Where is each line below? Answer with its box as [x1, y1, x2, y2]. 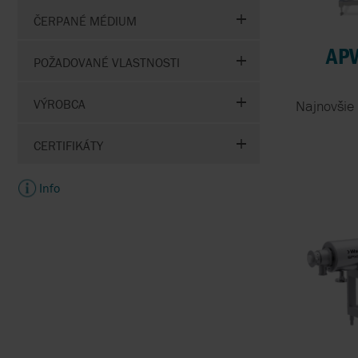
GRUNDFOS [226, 38, 288, 54]
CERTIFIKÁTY [34, 137, 103, 153]
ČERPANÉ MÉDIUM [34, 12, 137, 29]
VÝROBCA [34, 95, 86, 112]
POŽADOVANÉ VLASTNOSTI [34, 54, 180, 70]
